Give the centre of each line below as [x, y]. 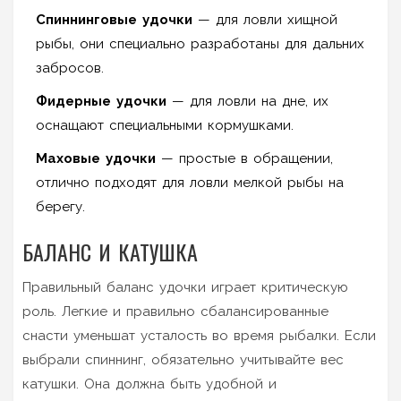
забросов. [70, 68]
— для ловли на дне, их [247, 101]
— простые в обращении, [244, 158]
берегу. [60, 206]
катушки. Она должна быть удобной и [149, 384]
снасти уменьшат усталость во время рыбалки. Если [199, 335]
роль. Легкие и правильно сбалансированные [175, 311]
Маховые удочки [96, 158]
